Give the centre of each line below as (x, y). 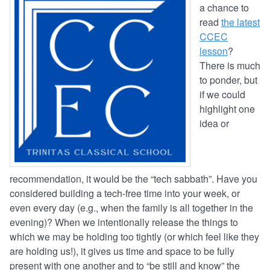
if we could (222, 95)
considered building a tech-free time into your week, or (125, 193)
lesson (214, 51)
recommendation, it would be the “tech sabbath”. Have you (133, 179)
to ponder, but (228, 80)
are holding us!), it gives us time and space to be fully (122, 251)
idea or (214, 124)
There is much (230, 66)
